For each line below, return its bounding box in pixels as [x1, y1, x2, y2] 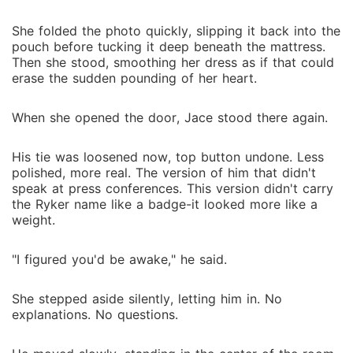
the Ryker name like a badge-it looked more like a [12, 196, 318, 212]
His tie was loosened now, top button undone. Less [12, 149, 324, 165]
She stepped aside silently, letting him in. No [12, 291, 282, 307]
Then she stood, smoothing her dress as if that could [12, 54, 334, 70]
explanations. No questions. [12, 307, 178, 322]
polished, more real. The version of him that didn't [12, 165, 316, 180]
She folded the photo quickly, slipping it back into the [12, 23, 340, 39]
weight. [12, 212, 55, 228]
